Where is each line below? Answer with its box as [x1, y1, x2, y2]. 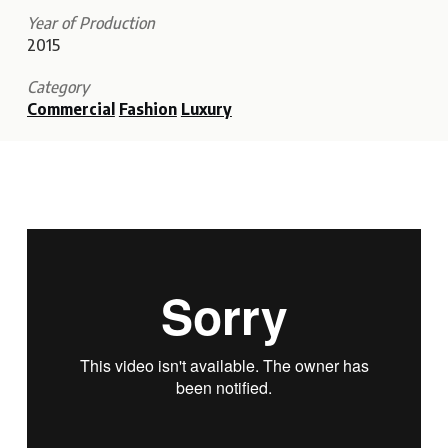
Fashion [118, 99, 177, 119]
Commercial [26, 99, 115, 119]
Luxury [180, 99, 232, 119]
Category [26, 77, 89, 97]
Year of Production [26, 13, 155, 33]
